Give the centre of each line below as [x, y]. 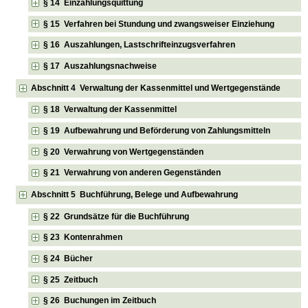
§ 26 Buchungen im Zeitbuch [100, 301]
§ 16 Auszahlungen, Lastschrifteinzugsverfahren [140, 45]
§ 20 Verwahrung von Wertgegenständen [124, 152]
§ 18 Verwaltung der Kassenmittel [110, 110]
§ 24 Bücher [68, 259]
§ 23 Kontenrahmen [83, 238]
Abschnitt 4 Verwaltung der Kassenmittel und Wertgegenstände [156, 88]
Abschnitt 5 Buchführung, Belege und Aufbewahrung [135, 195]
